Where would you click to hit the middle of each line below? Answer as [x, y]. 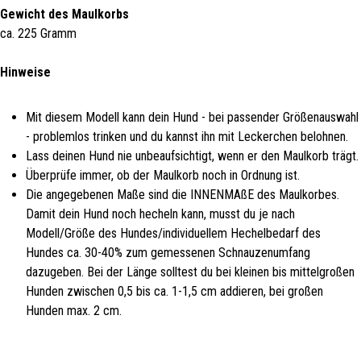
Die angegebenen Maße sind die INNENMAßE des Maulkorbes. [183, 194]
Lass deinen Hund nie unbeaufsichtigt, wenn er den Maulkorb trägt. [192, 156]
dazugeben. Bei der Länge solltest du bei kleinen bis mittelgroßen [190, 272]
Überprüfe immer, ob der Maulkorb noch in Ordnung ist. [163, 175]
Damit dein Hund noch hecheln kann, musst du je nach [160, 214]
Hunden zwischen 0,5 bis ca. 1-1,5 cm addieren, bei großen [174, 291]
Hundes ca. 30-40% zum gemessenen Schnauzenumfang [168, 252]
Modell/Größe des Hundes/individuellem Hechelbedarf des [173, 233]
